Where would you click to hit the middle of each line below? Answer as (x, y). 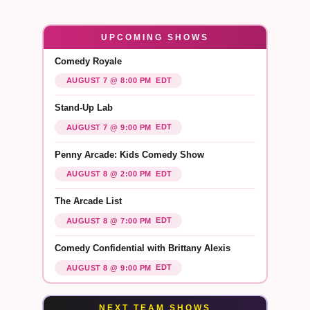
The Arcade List (88, 201)
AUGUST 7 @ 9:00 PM (109, 127)
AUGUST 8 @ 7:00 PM (109, 220)
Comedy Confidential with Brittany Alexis (142, 248)
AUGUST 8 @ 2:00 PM (109, 174)
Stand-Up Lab (83, 108)
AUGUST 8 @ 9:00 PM (109, 267)
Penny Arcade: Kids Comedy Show (129, 154)
